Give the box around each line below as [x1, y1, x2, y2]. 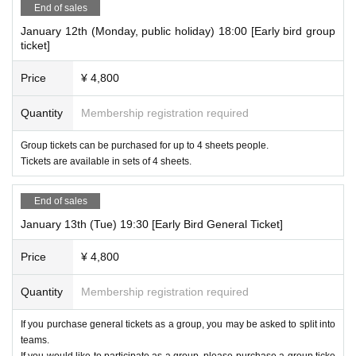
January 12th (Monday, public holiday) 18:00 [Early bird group [21, 24, 335, 37]
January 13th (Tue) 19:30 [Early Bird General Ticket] [21, 217, 283, 230]
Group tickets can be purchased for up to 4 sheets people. [21, 139, 269, 151]
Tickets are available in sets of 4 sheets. [21, 155, 192, 167]
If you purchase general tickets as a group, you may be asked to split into [21, 318, 335, 330]
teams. [21, 334, 49, 346]
